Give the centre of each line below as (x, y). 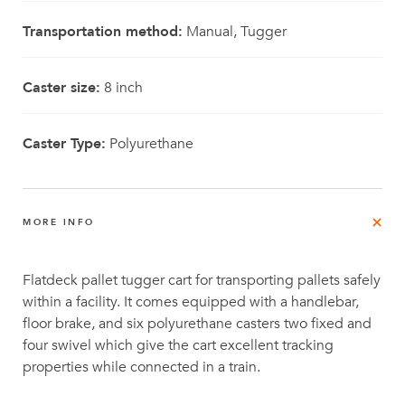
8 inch (122, 88)
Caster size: (61, 88)
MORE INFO (59, 222)
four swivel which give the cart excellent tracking (178, 345)
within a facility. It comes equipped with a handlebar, (191, 302)
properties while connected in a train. (141, 367)
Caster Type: (64, 144)
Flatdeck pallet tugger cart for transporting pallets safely (202, 280)
